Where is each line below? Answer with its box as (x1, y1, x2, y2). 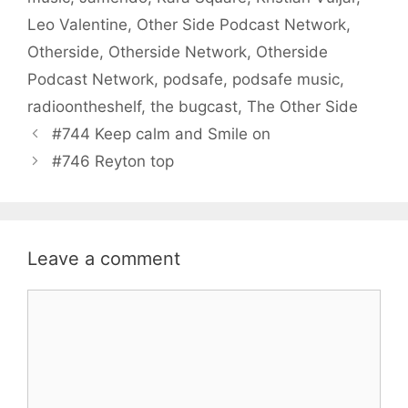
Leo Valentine (27, 15, 127, 34)
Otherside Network (108, 42, 247, 61)
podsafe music (232, 69, 340, 88)
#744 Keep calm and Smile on (52, 124, 271, 143)
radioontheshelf (27, 97, 141, 116)
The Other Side (247, 97, 358, 116)
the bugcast (150, 97, 238, 116)
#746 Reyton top (52, 151, 175, 170)
